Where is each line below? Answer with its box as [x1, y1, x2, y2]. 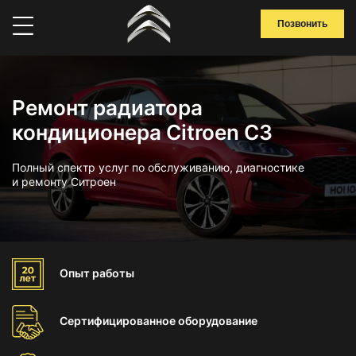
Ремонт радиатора [12, 95, 203, 120]
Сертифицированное [60, 314, 178, 327]
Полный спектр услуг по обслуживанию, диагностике [12, 161, 304, 174]
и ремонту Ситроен [12, 175, 116, 188]
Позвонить [277, 18, 327, 29]
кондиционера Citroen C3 [12, 120, 273, 145]
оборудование [178, 314, 257, 327]
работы [92, 266, 134, 280]
